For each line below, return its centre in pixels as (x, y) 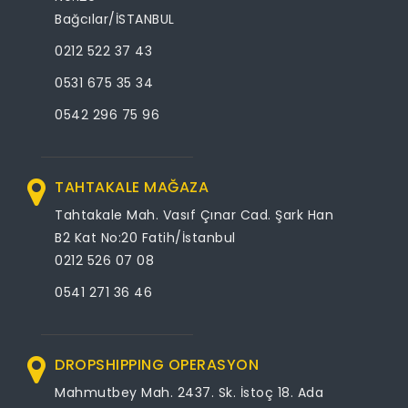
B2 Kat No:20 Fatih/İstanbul (145, 237)
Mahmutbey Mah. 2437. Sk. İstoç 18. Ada (189, 392)
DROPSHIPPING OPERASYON (157, 364)
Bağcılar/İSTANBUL (115, 19)
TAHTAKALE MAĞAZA (132, 187)
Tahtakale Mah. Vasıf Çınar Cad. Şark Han (194, 214)
